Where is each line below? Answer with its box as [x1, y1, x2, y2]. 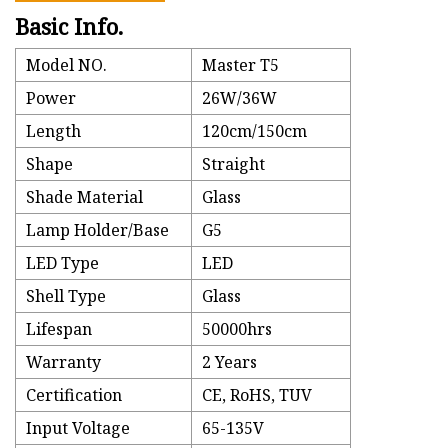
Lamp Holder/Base [26, 219, 169, 242]
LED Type [26, 252, 99, 275]
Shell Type [26, 285, 106, 308]
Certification [26, 384, 122, 407]
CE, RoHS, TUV [202, 384, 312, 407]
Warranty [26, 351, 101, 374]
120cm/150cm [202, 120, 307, 143]
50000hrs [202, 318, 272, 341]
